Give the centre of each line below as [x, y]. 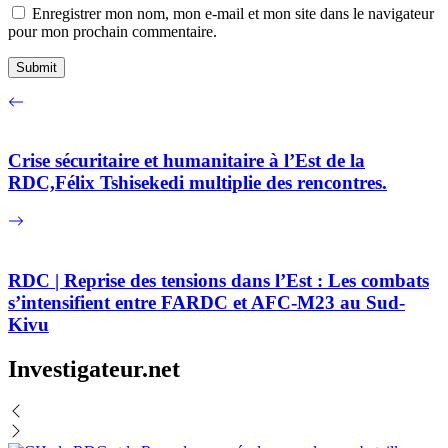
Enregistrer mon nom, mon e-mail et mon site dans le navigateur [233, 13]
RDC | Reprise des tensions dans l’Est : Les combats [218, 280]
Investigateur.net [94, 368]
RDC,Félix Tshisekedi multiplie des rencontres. [197, 183]
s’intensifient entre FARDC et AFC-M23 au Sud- [206, 302]
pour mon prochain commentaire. [112, 31]
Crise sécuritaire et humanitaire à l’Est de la [186, 161]
